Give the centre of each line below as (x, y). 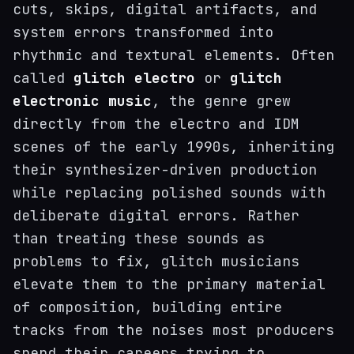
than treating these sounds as (139, 238)
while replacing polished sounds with (169, 192)
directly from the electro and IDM (156, 124)
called (43, 78)
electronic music (82, 101)
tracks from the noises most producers (173, 330)
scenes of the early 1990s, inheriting (173, 147)
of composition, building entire (147, 307)
